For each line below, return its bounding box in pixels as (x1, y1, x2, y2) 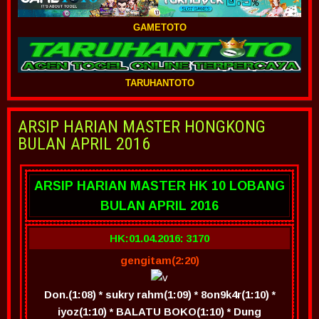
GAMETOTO (132, 22, 187, 33)
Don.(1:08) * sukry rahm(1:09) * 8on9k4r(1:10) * (43, 288, 276, 300)
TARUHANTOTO (125, 78, 194, 88)
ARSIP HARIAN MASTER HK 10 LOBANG (34, 179, 285, 193)
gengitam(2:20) (120, 254, 199, 266)
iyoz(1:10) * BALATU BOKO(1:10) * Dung (58, 305, 261, 318)
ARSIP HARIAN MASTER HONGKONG (18, 117, 266, 137)
